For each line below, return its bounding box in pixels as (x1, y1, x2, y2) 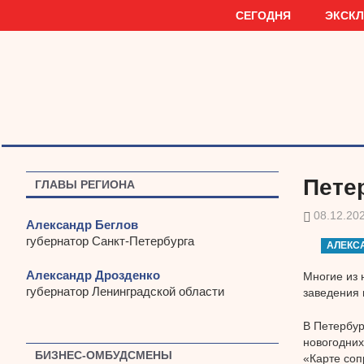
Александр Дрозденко (26, 268, 160, 283)
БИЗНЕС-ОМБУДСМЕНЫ (35, 349, 173, 362)
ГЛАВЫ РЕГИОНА (35, 177, 136, 191)
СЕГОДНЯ (235, 8, 291, 22)
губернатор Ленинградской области (26, 284, 224, 299)
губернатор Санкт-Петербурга (26, 233, 194, 248)
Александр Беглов (26, 217, 138, 232)
